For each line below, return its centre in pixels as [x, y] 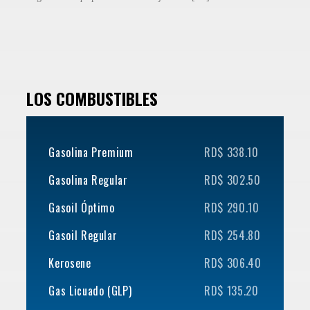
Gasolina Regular [88, 180]
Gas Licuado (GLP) [90, 290]
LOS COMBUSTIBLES [92, 98]
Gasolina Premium [91, 152]
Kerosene [70, 263]
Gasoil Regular [83, 235]
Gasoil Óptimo [82, 207]
